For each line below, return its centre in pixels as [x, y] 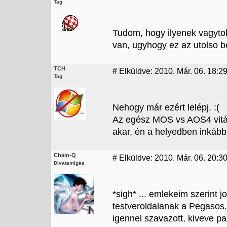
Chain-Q [65, 155]
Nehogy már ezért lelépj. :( [166, 107]
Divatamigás [69, 163]
